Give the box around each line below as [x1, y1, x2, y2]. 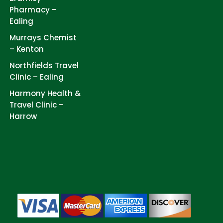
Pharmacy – [9, 4, 57, 15]
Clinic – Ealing [9, 72, 64, 82]
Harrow [9, 111, 37, 121]
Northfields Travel [9, 60, 79, 71]
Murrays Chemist [9, 32, 77, 43]
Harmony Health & [9, 88, 81, 99]
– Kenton [9, 44, 44, 54]
